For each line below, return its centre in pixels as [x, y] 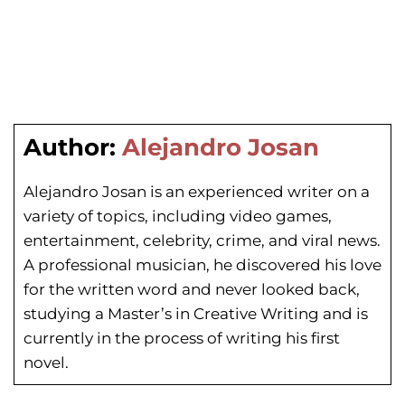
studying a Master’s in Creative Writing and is [196, 314]
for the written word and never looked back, [192, 290]
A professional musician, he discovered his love [202, 265]
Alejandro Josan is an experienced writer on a [197, 192]
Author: [70, 148]
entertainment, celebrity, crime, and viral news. [202, 241]
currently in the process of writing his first [182, 339]
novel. [46, 363]
